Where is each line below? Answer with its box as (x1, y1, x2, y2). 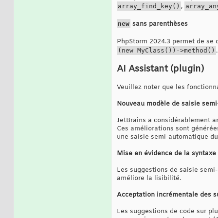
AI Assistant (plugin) (117, 63, 204, 75)
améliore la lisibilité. (117, 174, 181, 182)
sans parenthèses (130, 19, 188, 28)
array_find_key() (118, 2, 180, 10)
